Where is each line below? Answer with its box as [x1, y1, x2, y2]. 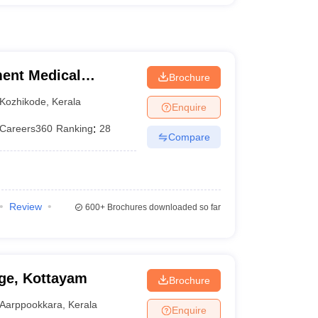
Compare [168, 131, 210, 143]
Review [9, 201, 42, 212]
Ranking [56, 123, 94, 134]
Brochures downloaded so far [104, 202, 221, 212]
